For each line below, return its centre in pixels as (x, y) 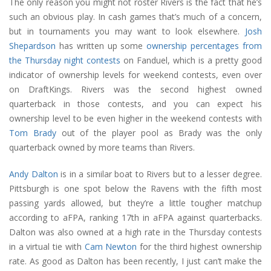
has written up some (101, 46)
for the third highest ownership (200, 247)
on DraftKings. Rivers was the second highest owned (135, 90)
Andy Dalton (34, 174)
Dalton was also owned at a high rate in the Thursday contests (135, 232)
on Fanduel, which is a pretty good (191, 60)
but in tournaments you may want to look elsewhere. (127, 31)
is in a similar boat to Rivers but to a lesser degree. (160, 174)
